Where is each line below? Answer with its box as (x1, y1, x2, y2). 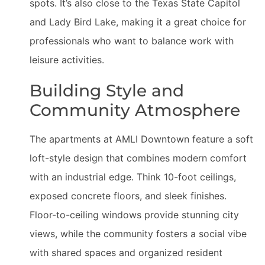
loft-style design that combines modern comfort (30, 152, 247, 164)
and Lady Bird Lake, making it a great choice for (30, 16, 246, 28)
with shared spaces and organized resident (30, 247, 222, 258)
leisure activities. (30, 54, 104, 66)
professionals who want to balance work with (30, 35, 234, 47)
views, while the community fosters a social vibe (30, 228, 247, 240)
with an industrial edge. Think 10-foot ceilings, (30, 171, 236, 183)
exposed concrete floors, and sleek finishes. (30, 190, 227, 202)
